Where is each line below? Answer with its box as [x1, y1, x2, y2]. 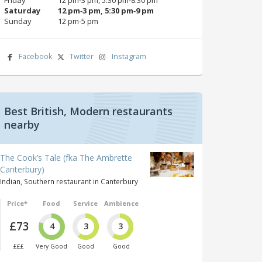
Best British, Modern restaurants [4, 104, 173, 118]
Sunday [4, 15, 32, 26]
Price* [6, 198, 27, 208]
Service [73, 198, 98, 208]
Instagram [111, 51, 146, 61]
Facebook [18, 51, 52, 61]
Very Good [35, 242, 67, 251]
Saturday [4, 5, 40, 16]
